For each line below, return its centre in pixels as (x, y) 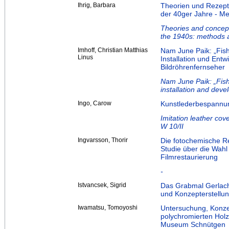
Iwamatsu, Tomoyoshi (108, 208)
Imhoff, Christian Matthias (113, 50)
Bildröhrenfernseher (193, 67)
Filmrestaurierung (189, 157)
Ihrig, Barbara (97, 5)
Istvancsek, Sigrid (102, 185)
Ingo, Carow (95, 104)
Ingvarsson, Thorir (103, 140)
